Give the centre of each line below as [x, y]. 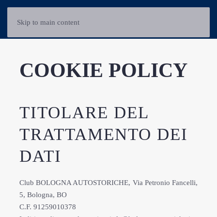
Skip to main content [48, 22]
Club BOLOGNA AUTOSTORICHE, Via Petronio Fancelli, [108, 183]
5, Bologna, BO [43, 195]
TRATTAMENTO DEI [104, 134]
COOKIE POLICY [103, 70]
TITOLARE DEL [84, 113]
